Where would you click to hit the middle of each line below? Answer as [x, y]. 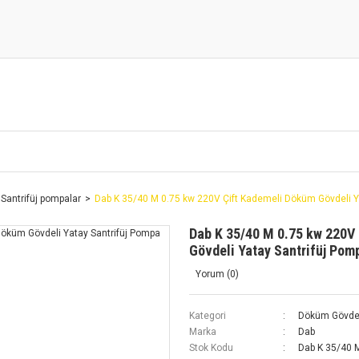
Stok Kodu [211, 348]
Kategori [208, 316]
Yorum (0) [217, 274]
